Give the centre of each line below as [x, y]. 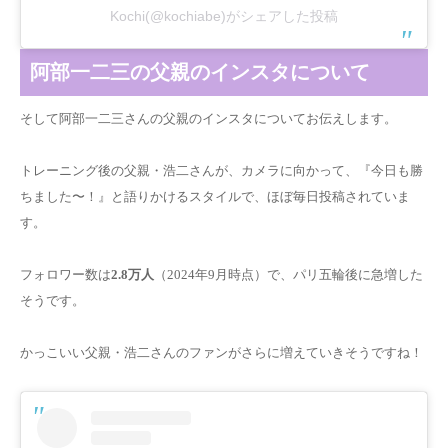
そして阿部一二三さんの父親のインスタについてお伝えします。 [208, 119]
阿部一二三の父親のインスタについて [200, 73]
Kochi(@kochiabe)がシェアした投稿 [224, 16]
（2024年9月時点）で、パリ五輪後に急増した [288, 275]
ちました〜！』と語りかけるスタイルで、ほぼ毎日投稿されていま [215, 197]
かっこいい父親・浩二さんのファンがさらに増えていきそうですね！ [221, 353]
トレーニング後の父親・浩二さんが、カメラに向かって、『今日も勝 [221, 171]
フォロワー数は [65, 275]
